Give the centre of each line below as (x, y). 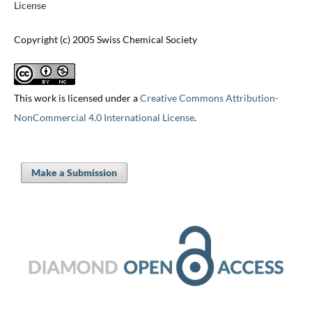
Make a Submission (74, 173)
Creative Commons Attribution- (209, 98)
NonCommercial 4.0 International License (104, 118)
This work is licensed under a (77, 98)
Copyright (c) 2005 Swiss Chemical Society (105, 40)
